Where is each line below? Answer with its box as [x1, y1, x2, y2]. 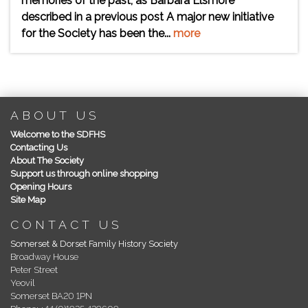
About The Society [10, 155, 84, 166]
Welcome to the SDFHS [10, 129, 105, 140]
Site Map [10, 195, 45, 205]
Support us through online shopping [10, 168, 158, 179]
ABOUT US [10, 108, 100, 122]
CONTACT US [10, 217, 122, 232]
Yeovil [10, 278, 34, 288]
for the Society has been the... [21, 27, 173, 40]
